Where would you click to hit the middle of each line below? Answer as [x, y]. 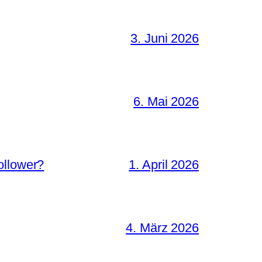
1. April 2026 [164, 164]
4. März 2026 [162, 227]
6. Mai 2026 [166, 101]
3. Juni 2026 [165, 38]
